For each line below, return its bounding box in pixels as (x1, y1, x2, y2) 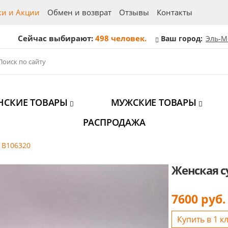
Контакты (156, 7, 192, 17)
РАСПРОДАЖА (82, 116, 146, 128)
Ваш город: (159, 34, 205, 43)
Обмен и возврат (47, 7, 111, 17)
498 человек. (95, 33, 147, 43)
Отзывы (119, 7, 149, 17)
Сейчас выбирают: (18, 33, 96, 43)
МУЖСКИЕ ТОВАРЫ (110, 96, 199, 108)
